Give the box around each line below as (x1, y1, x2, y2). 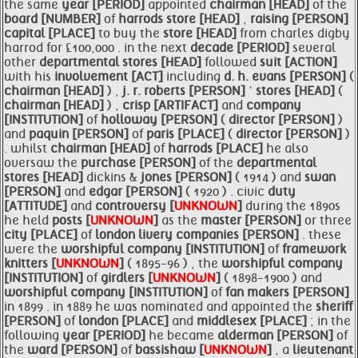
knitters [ (4, 257, 56, 271)
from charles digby (240, 26, 350, 41)
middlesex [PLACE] (197, 314, 310, 328)
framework (282, 242, 346, 257)
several (292, 41, 336, 55)
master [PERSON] (201, 213, 304, 228)
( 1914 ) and (235, 170, 304, 185)
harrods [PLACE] (168, 141, 266, 156)
